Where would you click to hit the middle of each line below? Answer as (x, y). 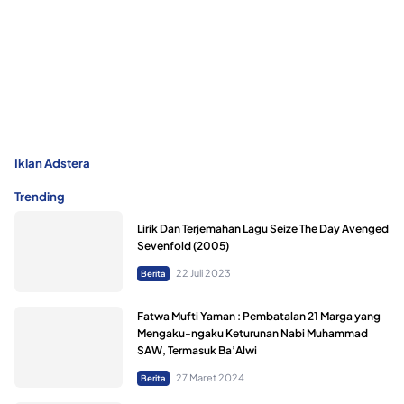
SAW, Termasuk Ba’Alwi (197, 351)
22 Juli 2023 (203, 273)
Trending (40, 196)
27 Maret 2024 (210, 378)
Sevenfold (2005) (183, 246)
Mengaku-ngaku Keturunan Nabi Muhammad (252, 334)
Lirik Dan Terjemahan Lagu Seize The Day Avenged (263, 229)
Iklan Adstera (52, 162)
